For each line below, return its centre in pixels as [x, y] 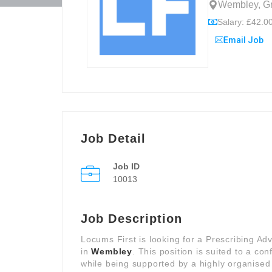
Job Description [132, 219]
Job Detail [113, 138]
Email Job [243, 40]
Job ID [126, 166]
